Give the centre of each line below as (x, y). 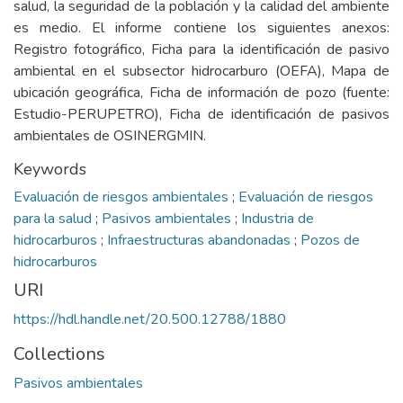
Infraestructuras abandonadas (201, 240)
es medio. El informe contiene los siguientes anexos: (201, 28)
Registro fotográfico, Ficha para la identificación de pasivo (201, 49)
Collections (59, 354)
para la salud (54, 219)
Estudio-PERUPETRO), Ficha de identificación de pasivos (201, 114)
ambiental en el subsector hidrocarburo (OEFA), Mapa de (201, 71)
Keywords (50, 169)
